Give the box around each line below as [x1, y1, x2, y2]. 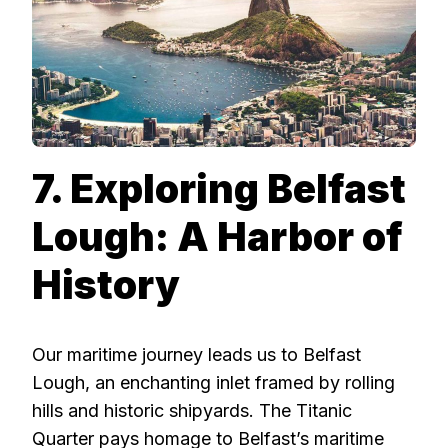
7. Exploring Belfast [32, 165, 406, 213]
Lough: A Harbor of [32, 213, 403, 261]
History [32, 261, 180, 309]
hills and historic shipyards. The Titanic [32, 400, 352, 422]
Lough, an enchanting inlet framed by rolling [32, 372, 395, 394]
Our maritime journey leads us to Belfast [32, 344, 361, 366]
